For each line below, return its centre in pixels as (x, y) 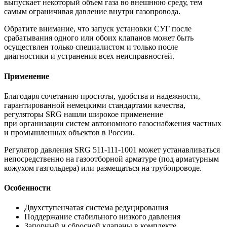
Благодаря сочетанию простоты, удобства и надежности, (102, 96)
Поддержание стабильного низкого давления (102, 217)
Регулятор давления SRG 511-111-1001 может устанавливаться (112, 149)
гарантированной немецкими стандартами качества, (95, 105)
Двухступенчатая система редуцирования (96, 208)
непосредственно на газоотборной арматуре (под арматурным (111, 159)
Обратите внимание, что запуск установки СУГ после (98, 29)
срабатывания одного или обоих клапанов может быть (99, 38)
